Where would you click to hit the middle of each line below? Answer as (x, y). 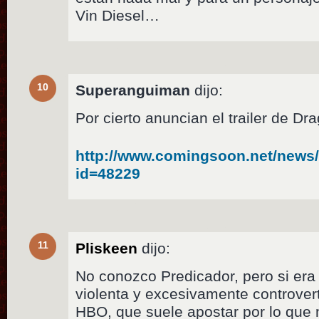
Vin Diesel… (118, 15)
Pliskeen (107, 248)
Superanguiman (133, 90)
